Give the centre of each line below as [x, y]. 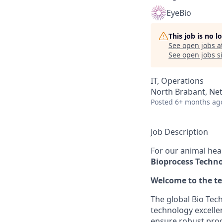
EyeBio [179, 13]
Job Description [179, 132]
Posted [162, 102]
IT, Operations [177, 81]
